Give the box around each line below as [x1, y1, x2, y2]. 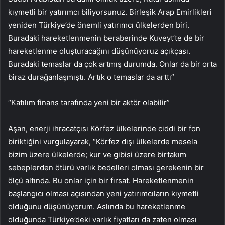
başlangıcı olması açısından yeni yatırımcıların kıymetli [8, 189, 199, 199]
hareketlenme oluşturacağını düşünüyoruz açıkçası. [8, 46, 190, 56]
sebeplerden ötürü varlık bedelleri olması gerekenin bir [8, 163, 204, 173]
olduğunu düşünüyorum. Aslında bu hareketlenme [8, 202, 185, 212]
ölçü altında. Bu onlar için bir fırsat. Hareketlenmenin [8, 176, 194, 186]
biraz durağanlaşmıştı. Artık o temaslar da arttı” [8, 72, 174, 82]
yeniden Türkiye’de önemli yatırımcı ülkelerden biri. [8, 20, 189, 30]
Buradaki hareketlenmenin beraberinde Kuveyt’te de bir [8, 33, 204, 43]
